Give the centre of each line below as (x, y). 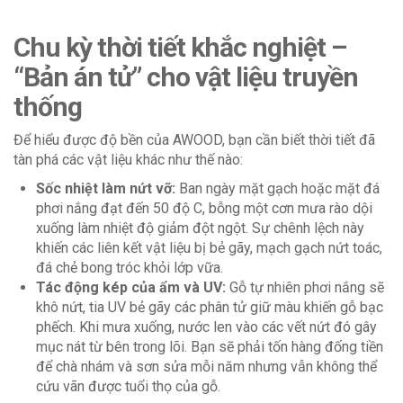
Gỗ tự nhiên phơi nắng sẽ (305, 287)
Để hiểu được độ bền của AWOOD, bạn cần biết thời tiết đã (194, 139)
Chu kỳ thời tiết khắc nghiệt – (180, 47)
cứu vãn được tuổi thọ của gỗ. (128, 386)
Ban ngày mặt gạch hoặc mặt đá (278, 188)
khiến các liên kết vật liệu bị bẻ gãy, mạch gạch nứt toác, (209, 247)
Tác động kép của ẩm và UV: (131, 287)
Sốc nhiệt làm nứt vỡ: (106, 188)
